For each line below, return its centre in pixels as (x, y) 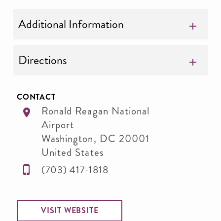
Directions (43, 60)
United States (73, 152)
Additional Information (71, 24)
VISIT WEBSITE (70, 210)
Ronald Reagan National (96, 111)
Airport (58, 125)
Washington (68, 139)
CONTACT (36, 97)
